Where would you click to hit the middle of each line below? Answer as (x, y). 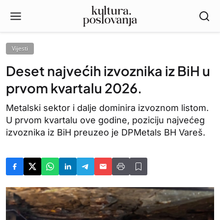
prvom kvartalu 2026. (74, 88)
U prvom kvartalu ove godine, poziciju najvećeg (105, 120)
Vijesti (20, 48)
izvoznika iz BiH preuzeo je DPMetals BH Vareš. (106, 132)
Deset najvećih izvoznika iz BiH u (108, 71)
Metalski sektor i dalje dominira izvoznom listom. (107, 108)
